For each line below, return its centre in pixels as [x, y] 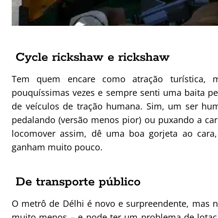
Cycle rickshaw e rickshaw [93, 58]
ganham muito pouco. [57, 147]
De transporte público [78, 182]
